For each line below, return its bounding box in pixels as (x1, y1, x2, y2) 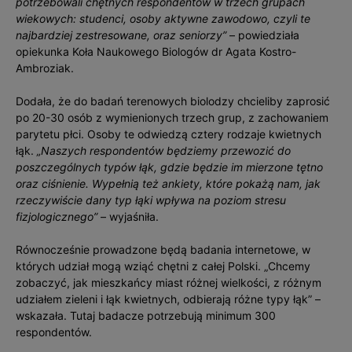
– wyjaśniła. (97, 210, 159, 224)
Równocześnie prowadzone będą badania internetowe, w (16, 243, 310, 257)
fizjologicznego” (16, 210, 97, 224)
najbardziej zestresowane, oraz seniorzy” (16, 28, 226, 42)
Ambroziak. (16, 61, 74, 75)
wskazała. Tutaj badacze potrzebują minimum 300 (16, 309, 276, 323)
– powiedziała (226, 28, 299, 42)
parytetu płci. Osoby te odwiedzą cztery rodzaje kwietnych (16, 127, 321, 141)
